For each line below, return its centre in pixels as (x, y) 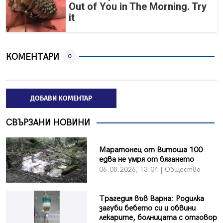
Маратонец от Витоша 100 (151, 150)
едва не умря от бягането (146, 160)
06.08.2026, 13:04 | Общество (150, 170)
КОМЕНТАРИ (33, 57)
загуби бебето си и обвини (147, 208)
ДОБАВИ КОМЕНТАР (61, 99)
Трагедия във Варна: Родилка (151, 199)
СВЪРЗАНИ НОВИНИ (48, 123)
